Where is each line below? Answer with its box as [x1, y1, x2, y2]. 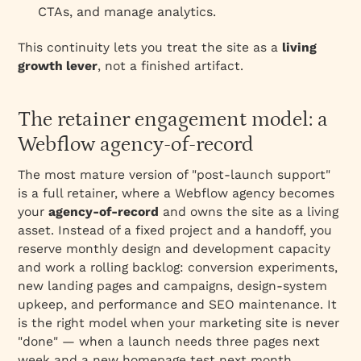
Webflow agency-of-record [18, 132, 255, 156]
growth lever [18, 57, 98, 73]
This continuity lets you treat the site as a [18, 39, 283, 55]
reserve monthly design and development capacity [18, 240, 331, 256]
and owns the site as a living [159, 203, 339, 219]
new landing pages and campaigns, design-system [18, 277, 328, 293]
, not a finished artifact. [98, 57, 244, 73]
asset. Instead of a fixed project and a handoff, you [18, 222, 333, 238]
